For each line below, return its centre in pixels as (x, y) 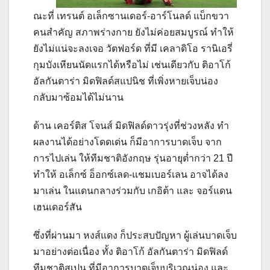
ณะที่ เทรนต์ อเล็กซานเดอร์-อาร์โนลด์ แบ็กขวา (131, 16)
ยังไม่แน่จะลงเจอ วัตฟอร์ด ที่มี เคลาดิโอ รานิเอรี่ (133, 48)
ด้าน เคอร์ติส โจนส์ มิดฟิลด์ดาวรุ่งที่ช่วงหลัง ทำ (131, 125)
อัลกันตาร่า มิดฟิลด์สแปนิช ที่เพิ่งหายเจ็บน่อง (126, 81)
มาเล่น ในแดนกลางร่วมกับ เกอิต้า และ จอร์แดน (133, 190)
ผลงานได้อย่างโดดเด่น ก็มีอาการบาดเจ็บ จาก (127, 142)
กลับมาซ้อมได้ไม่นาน (78, 97)
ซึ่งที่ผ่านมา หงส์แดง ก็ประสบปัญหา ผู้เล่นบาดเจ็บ (135, 235)
